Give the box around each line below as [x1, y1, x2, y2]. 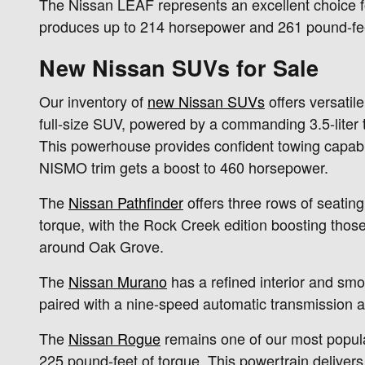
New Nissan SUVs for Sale [39, 52, 319, 84]
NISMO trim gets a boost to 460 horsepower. [39, 156, 328, 178]
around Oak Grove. [39, 235, 164, 257]
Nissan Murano [68, 270, 167, 292]
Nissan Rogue [68, 327, 161, 349]
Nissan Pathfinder [68, 191, 183, 213]
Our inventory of [39, 90, 147, 112]
